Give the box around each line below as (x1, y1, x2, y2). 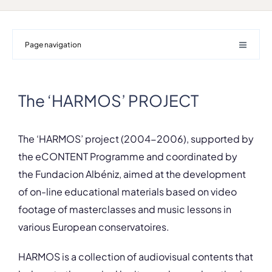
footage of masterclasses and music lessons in (18, 203, 231, 216)
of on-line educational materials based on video (18, 185, 237, 198)
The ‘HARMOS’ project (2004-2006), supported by (18, 132, 254, 145)
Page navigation (25, 40, 81, 49)
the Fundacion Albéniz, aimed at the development (18, 168, 246, 180)
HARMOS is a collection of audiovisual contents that (18, 250, 253, 263)
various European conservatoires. (18, 220, 169, 233)
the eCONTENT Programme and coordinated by (18, 150, 237, 163)
